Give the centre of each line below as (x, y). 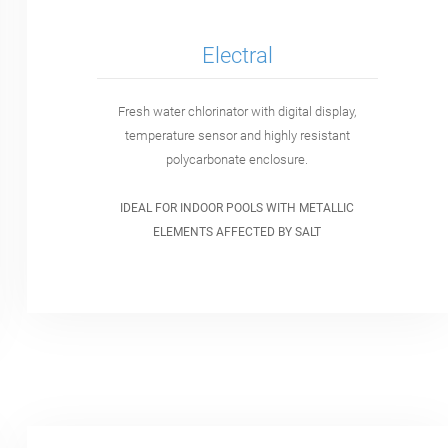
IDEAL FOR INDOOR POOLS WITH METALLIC (237, 208)
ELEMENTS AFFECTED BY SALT (237, 232)
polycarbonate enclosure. (237, 160)
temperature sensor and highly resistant (237, 136)
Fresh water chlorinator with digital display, (237, 112)
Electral (237, 55)
